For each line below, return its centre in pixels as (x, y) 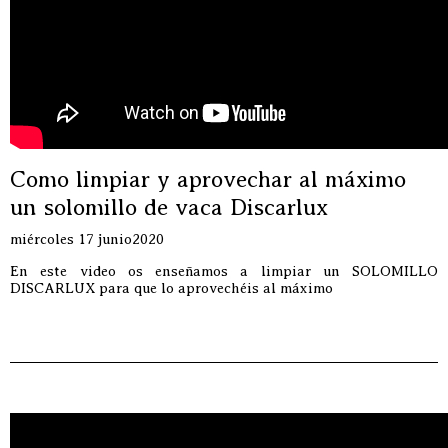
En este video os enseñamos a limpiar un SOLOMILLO (224, 271)
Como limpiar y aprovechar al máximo (208, 179)
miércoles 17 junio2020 (87, 239)
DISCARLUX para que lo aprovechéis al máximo (171, 288)
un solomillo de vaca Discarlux (169, 207)
